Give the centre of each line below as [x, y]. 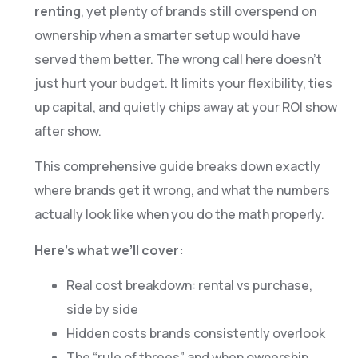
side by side [102, 309]
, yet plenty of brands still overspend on [198, 11]
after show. [68, 131]
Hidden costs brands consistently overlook [195, 333]
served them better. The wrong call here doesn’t [178, 59]
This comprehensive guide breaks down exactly [177, 167]
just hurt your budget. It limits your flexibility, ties [183, 83]
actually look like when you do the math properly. [179, 215]
